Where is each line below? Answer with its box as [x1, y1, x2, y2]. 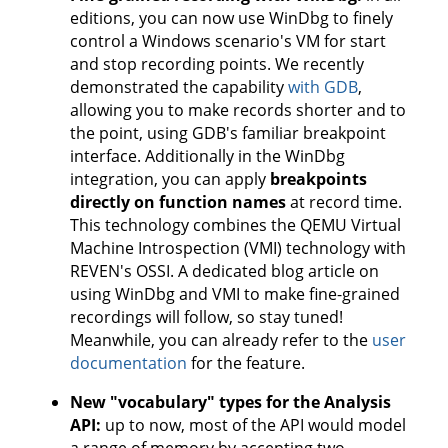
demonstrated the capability [70, 76, 288, 99]
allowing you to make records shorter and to [70, 99, 406, 122]
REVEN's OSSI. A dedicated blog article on [70, 260, 379, 283]
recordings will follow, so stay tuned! [70, 306, 343, 329]
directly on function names [70, 191, 286, 214]
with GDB [288, 76, 358, 99]
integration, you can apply [70, 168, 270, 191]
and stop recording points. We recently [70, 53, 364, 76]
